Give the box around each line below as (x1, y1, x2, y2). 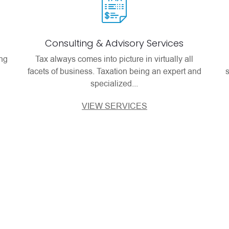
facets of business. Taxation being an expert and (27, 66, 201, 77)
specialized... (90, 78, 139, 89)
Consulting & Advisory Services (45, 37, 184, 50)
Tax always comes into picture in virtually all (35, 54, 194, 65)
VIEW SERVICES (81, 101, 147, 112)
